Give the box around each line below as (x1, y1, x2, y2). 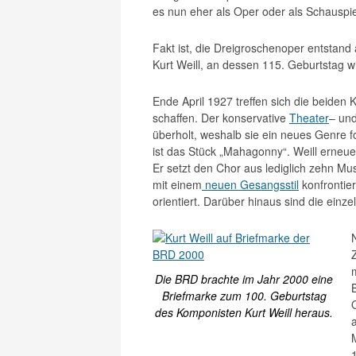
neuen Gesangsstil (202, 176, 299, 192)
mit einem (153, 176, 202, 192)
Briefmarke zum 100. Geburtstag (161, 288, 327, 304)
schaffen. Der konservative (153, 110, 289, 126)
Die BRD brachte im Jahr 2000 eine (155, 271, 333, 287)
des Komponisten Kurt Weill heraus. (155, 304, 333, 320)
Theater (289, 110, 329, 126)
